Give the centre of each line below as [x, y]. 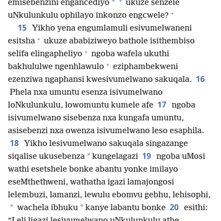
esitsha [21, 41]
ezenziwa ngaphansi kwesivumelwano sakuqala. [100, 80]
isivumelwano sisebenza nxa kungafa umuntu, [96, 118]
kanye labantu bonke [125, 208]
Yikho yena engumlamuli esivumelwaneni [111, 29]
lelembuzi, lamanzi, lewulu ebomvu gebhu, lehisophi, [109, 195]
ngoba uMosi [180, 157]
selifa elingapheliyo [45, 54]
